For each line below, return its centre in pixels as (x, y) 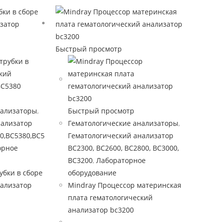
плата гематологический (110, 197)
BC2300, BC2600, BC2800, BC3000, (123, 148)
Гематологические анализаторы (123, 123)
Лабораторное (121, 160)
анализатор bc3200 (101, 210)
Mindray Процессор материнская (124, 185)
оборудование (92, 173)
